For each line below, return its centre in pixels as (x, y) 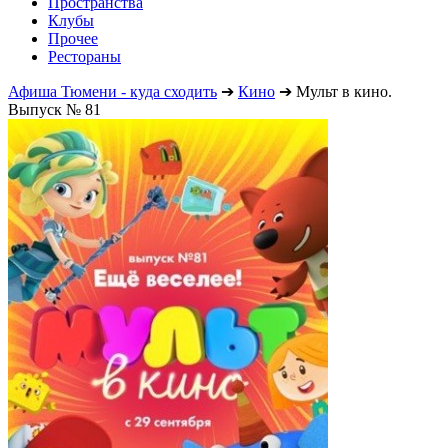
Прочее (73, 38)
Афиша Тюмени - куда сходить (112, 91)
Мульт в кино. (344, 91)
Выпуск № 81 (54, 109)
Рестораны (84, 56)
